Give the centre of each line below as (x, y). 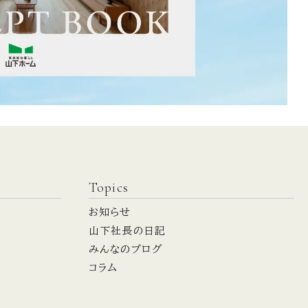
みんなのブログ (125, 250)
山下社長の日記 (127, 231)
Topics (109, 188)
